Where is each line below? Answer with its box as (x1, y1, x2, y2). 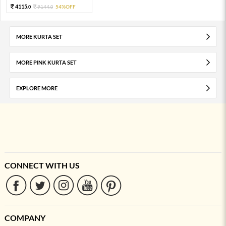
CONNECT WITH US (4, 160, 80, 170)
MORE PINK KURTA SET (16, 59, 77, 66)
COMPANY (4, 212, 45, 222)
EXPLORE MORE (16, 84, 58, 91)
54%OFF (55, 3, 76, 10)
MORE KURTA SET (16, 33, 63, 40)
